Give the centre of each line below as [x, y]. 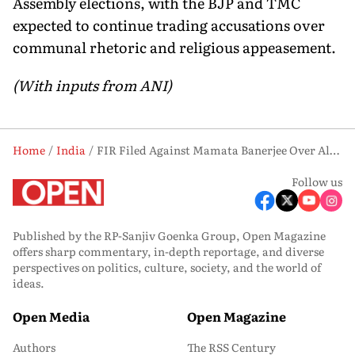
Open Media [51, 316]
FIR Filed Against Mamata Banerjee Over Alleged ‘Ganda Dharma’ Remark [334, 149]
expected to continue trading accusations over [169, 25]
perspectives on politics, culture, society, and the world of [167, 267]
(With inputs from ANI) [92, 85]
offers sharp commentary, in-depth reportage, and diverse [168, 251]
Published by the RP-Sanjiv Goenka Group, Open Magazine [169, 235]
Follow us [317, 181]
